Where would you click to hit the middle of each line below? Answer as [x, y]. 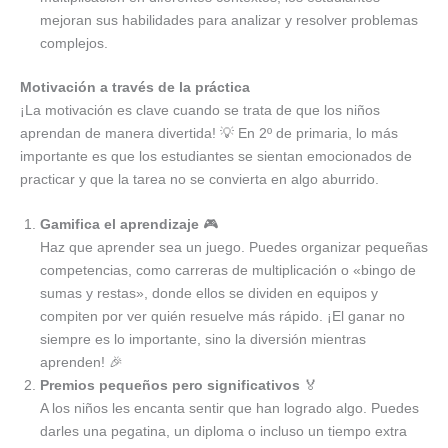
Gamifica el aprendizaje [119, 223]
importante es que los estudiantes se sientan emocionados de [216, 155]
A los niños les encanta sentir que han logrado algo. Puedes [229, 407]
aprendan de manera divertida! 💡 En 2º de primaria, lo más [209, 132]
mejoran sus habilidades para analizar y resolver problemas [229, 19]
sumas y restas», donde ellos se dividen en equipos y [209, 292]
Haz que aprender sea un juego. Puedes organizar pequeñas [234, 246]
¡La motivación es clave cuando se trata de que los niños [200, 109]
